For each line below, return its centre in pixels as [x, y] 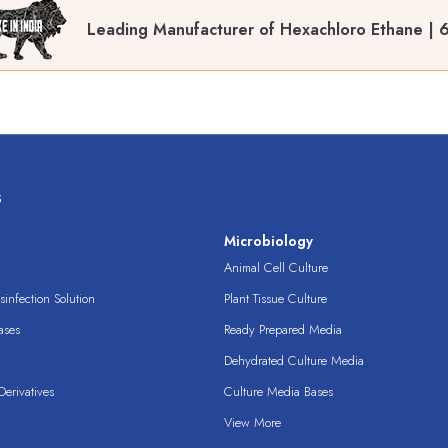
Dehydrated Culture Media [294, 361]
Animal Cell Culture [276, 268]
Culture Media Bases [278, 392]
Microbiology [268, 241]
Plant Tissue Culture [275, 299]
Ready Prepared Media [283, 330]
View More [252, 423]
